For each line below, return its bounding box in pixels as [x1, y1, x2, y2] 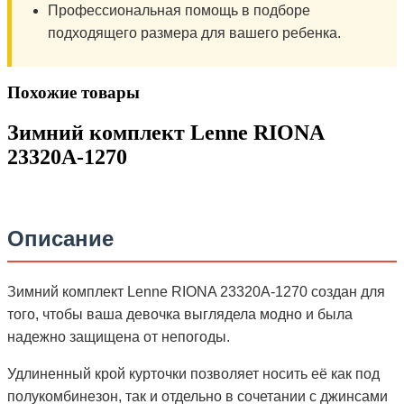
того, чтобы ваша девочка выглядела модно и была [7, 306, 353, 322]
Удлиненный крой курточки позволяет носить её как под [7, 365, 380, 381]
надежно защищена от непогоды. [7, 328, 230, 344]
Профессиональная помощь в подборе [48, 2, 310, 18]
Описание [7, 225, 114, 251]
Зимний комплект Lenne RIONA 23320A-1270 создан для [7, 283, 385, 299]
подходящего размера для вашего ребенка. [48, 24, 341, 41]
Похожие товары [7, 83, 140, 103]
